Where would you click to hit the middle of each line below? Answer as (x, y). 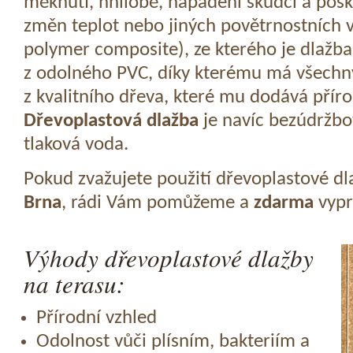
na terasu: (74, 283)
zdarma (283, 203)
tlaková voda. (76, 145)
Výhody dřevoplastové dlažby (168, 257)
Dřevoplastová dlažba (111, 122)
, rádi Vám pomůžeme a (157, 203)
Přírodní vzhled (96, 319)
